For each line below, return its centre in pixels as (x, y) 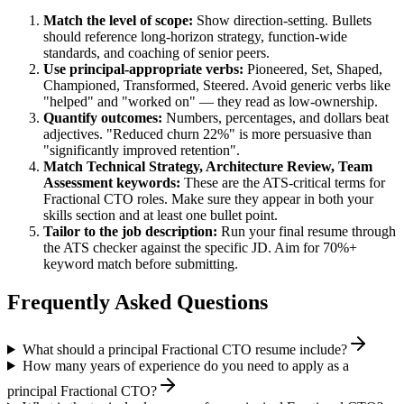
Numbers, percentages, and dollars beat (275, 118)
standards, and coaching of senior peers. (156, 53)
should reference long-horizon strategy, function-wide (195, 37)
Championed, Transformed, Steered (144, 86)
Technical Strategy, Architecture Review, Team (230, 167)
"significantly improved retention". (142, 151)
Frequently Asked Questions (138, 303)
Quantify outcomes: (103, 118)
